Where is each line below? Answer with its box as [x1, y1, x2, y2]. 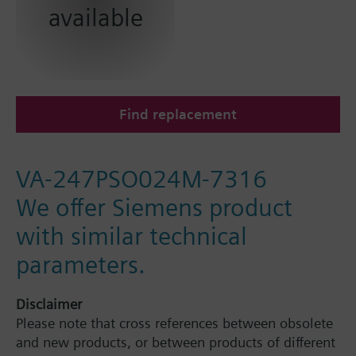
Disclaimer [16, 296, 82, 313]
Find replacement [119, 106, 237, 123]
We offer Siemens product [16, 192, 292, 222]
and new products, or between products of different [16, 334, 335, 351]
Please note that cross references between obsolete [16, 315, 333, 332]
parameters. [16, 250, 145, 280]
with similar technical [16, 221, 247, 251]
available [48, 2, 143, 33]
